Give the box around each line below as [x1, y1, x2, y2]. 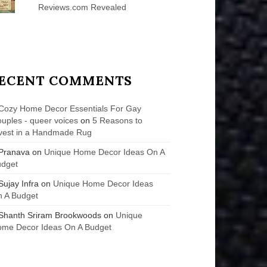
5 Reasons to [92, 115, 143, 125]
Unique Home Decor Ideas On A [44, 147, 165, 157]
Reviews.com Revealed [38, 2, 126, 12]
